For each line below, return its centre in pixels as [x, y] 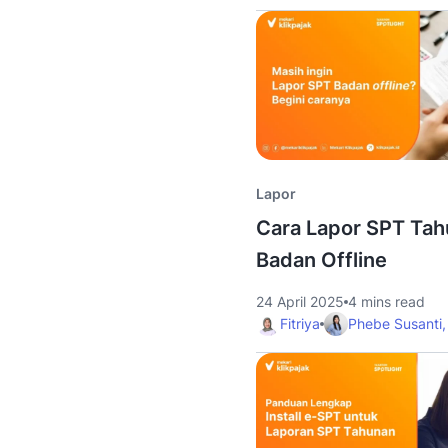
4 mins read [386, 301]
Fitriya [300, 323]
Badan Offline [321, 260]
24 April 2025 [300, 301]
